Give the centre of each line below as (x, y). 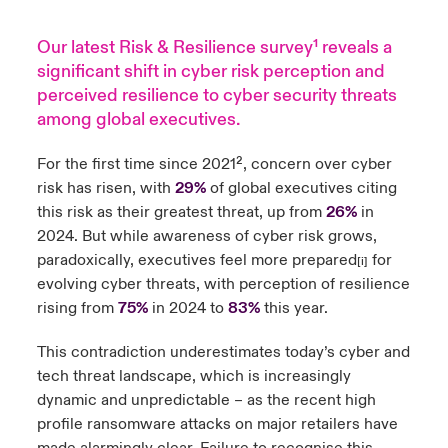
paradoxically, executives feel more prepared (196, 260)
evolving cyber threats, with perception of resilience (223, 284)
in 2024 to (187, 308)
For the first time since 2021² (139, 164)
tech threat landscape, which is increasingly (193, 376)
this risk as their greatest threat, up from (181, 212)
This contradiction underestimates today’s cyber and (223, 352)
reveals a (354, 47)
